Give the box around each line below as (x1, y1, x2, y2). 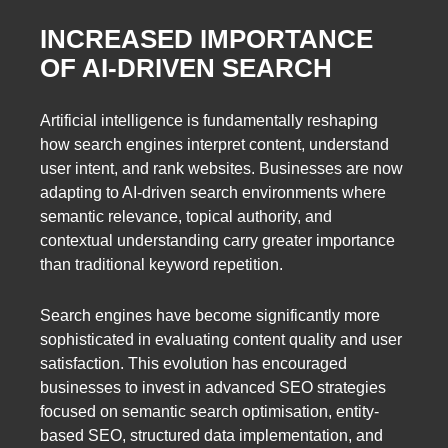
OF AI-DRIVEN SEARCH (40, 52, 332, 83)
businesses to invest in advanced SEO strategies (40, 379, 386, 397)
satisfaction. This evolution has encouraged (40, 355, 347, 373)
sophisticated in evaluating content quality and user (40, 331, 402, 349)
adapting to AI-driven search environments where (40, 184, 386, 202)
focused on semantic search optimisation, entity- (40, 403, 379, 421)
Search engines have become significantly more (40, 307, 380, 325)
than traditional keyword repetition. (40, 256, 283, 274)
